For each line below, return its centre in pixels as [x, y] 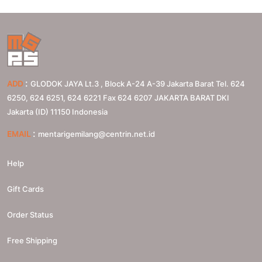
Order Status [30, 214]
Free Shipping [32, 240]
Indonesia [90, 111]
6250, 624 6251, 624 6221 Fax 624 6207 [80, 97]
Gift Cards [25, 189]
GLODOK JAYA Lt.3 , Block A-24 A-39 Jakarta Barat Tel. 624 [138, 83]
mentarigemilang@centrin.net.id [96, 134]
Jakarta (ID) [28, 111]
